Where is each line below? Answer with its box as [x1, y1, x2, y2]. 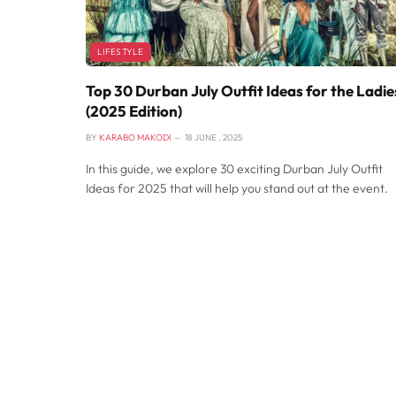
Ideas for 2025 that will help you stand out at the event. [86, 179, 388, 196]
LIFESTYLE [97, 45, 144, 57]
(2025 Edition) [86, 101, 182, 120]
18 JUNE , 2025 [185, 131, 242, 143]
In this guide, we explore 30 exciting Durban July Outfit [86, 160, 383, 177]
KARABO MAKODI [99, 131, 171, 143]
